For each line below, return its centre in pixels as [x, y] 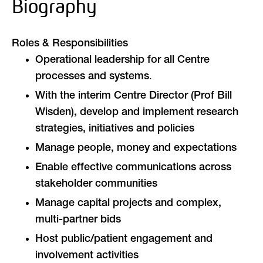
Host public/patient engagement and [124, 240]
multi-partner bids [78, 220]
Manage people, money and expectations [136, 149]
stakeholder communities [96, 185]
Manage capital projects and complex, [128, 204]
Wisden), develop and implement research [137, 113]
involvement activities [87, 256]
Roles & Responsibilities [70, 44]
